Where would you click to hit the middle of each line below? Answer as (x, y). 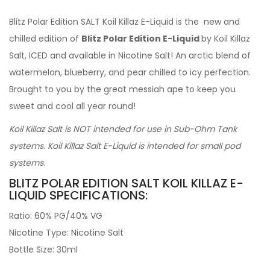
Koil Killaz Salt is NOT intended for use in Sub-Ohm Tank (123, 129)
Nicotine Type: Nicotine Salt (66, 233)
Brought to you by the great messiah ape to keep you (122, 89)
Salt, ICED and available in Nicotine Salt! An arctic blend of (130, 55)
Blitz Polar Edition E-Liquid (141, 39)
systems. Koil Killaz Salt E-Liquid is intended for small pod (125, 146)
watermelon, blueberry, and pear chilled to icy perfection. (130, 72)
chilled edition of (45, 39)
